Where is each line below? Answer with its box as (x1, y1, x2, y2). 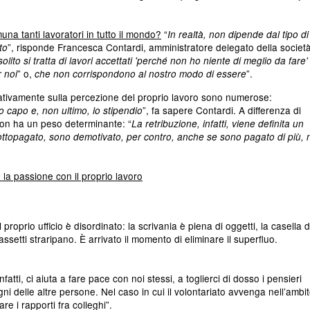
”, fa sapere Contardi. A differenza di (143, 103, 301, 117)
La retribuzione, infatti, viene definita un (131, 117, 304, 130)
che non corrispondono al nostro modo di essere (35, 67, 246, 80)
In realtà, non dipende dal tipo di (167, 28, 309, 41)
